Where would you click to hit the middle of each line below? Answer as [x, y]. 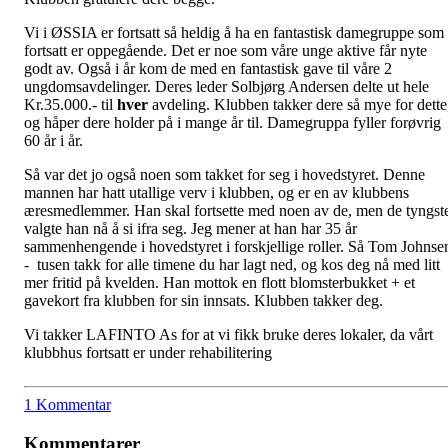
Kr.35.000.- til [70, 104]
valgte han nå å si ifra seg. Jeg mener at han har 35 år [190, 228]
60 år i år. [53, 140]
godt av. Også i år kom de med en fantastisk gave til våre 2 [208, 68]
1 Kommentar [67, 404]
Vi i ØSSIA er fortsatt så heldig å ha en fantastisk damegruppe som [234, 32]
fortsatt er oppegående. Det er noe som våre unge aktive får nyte [225, 50]
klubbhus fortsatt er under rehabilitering [148, 352]
